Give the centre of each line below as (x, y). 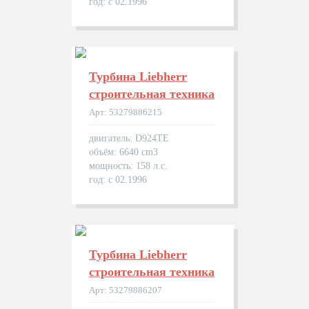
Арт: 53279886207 (126, 290)
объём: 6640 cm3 (123, 152)
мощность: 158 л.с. (128, 166)
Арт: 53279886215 (126, 112)
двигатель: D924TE (129, 138)
